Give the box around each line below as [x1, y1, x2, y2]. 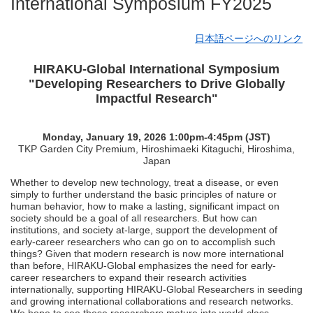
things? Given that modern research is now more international [10, 248, 284, 260]
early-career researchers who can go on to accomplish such [10, 236, 275, 248]
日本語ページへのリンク [195, 33, 303, 45]
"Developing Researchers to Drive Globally [28, 77, 285, 92]
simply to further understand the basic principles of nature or [10, 189, 277, 201]
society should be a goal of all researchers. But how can [10, 212, 257, 224]
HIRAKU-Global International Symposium [34, 62, 279, 77]
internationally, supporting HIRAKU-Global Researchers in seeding [10, 284, 303, 296]
